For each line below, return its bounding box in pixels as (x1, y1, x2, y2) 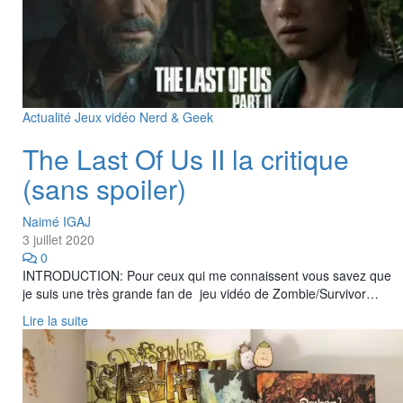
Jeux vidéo (75, 107, 139, 126)
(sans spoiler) (22, 168, 186, 208)
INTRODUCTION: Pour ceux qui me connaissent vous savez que (22, 265, 391, 284)
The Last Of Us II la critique (22, 139, 349, 178)
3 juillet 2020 (22, 229, 94, 248)
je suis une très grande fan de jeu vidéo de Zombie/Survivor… (22, 283, 379, 302)
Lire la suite (22, 310, 88, 329)
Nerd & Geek (139, 107, 213, 126)
